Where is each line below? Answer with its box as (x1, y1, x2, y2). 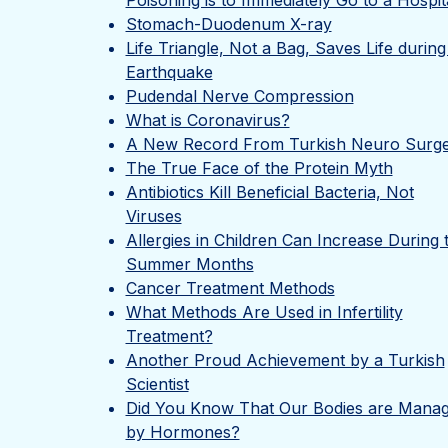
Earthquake (125, 62, 213, 82)
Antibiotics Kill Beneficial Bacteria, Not (125, 182, 414, 202)
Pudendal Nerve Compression (125, 86, 354, 106)
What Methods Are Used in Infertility (125, 302, 403, 322)
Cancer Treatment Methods (125, 278, 335, 298)
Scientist (125, 374, 189, 394)
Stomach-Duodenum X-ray (125, 14, 332, 34)
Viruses (125, 206, 182, 226)
